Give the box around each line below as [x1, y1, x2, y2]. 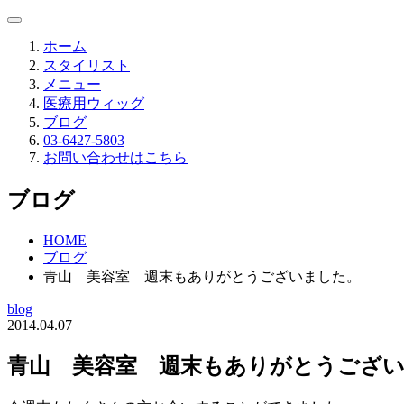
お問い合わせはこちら [43, 150, 188, 165]
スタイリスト [43, 58, 130, 73]
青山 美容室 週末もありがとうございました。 [43, 268, 361, 284]
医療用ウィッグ [43, 96, 144, 111]
